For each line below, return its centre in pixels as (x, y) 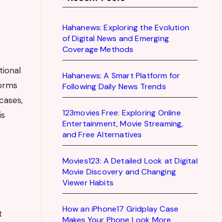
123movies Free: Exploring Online (121, 113)
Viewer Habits (88, 183)
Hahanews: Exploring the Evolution (126, 28)
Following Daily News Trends (114, 86)
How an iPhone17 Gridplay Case (120, 209)
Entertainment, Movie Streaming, (123, 124)
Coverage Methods (98, 49)
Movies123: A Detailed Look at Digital (130, 161)
